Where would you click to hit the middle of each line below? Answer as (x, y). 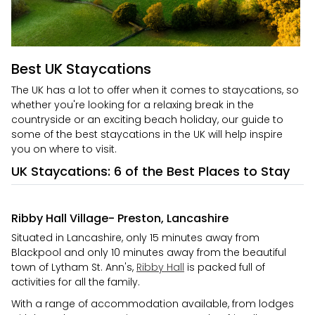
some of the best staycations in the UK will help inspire (147, 134)
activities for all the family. (76, 282)
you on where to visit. (64, 149)
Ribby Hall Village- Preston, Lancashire (120, 218)
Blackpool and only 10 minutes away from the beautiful (149, 252)
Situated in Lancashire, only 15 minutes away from (135, 238)
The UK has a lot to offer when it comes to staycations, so (155, 90)
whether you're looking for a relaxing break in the (133, 105)
